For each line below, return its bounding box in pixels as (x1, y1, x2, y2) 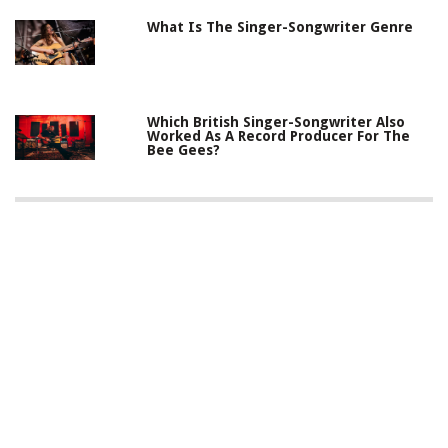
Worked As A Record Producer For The (147, 128, 411, 145)
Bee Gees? (147, 142, 221, 159)
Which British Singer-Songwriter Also (147, 114, 406, 131)
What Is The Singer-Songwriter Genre (147, 19, 414, 36)
